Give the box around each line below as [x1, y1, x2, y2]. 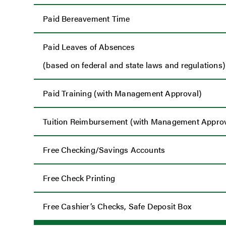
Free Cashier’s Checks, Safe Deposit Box [43, 200, 191, 212]
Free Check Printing [43, 172, 115, 184]
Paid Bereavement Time [43, 13, 130, 25]
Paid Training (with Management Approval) [43, 87, 202, 99]
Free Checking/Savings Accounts [43, 144, 165, 156]
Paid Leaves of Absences [43, 41, 135, 53]
